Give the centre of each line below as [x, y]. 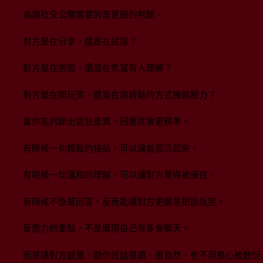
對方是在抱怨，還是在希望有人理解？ [98, 68]
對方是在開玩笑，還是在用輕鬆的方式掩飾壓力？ [120, 95]
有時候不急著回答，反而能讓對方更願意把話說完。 [124, 202]
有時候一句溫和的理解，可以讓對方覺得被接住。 [120, 175]
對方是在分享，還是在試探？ [80, 41]
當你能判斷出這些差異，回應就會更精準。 [107, 122]
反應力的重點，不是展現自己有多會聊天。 [107, 229]
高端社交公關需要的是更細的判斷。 [93, 15]
